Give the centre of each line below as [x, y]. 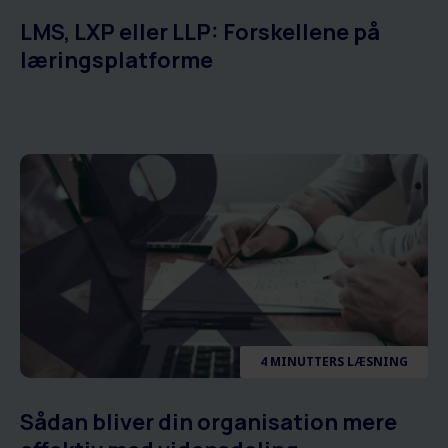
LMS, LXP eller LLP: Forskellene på [200, 32]
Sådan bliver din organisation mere [208, 422]
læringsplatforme [116, 60]
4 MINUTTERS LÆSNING [334, 362]
